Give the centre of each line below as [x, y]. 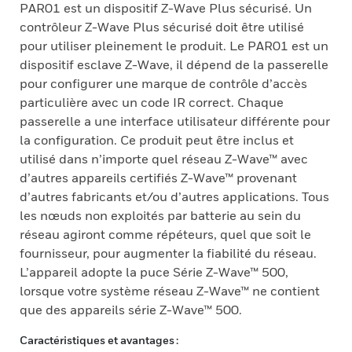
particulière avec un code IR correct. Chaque [152, 102]
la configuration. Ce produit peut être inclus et [157, 140]
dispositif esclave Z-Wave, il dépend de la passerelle [174, 64]
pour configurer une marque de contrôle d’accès [163, 83]
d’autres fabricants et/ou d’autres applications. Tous [174, 196]
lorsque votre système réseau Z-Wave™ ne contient [170, 291]
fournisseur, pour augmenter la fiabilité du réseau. [168, 253]
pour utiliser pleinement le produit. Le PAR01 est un [174, 46]
